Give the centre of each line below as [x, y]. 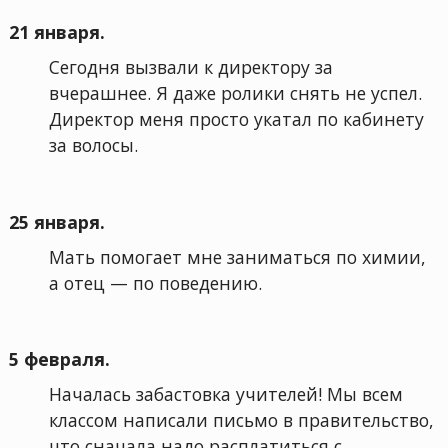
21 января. [56, 32]
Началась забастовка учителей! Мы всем [225, 393]
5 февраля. [59, 359]
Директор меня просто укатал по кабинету [236, 119]
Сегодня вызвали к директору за [190, 67]
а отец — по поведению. [155, 282]
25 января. [56, 221]
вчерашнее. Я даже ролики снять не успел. [235, 93]
